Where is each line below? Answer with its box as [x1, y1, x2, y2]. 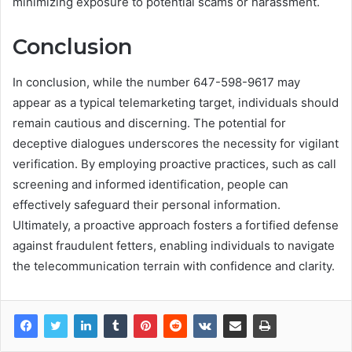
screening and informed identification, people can [13, 176, 288, 192]
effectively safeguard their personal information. [13, 196, 280, 212]
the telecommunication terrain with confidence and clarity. [13, 258, 335, 273]
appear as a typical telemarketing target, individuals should [13, 94, 339, 110]
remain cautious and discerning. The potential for [13, 115, 286, 130]
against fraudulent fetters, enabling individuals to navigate [13, 237, 335, 253]
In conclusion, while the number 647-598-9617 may [13, 74, 300, 90]
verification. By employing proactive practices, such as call [13, 156, 336, 171]
